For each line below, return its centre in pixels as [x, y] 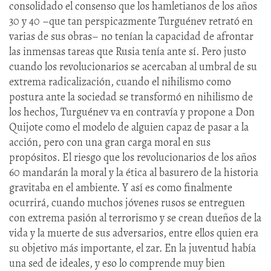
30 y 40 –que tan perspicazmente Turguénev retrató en [131, 21]
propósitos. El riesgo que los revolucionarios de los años [133, 157]
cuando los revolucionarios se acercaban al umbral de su [133, 66]
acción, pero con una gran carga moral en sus [110, 142]
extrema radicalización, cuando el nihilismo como [120, 81]
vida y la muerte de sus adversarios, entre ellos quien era [134, 233]
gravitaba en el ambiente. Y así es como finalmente [121, 187]
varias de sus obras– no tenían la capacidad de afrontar [131, 36]
